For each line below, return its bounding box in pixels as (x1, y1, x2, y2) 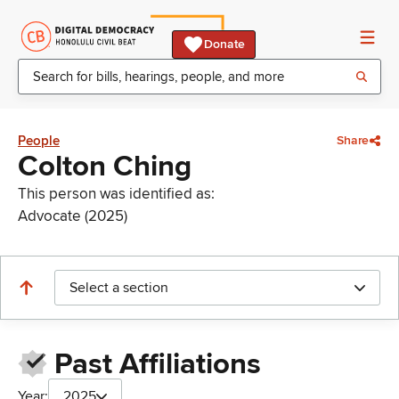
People (18, 133, 60, 149)
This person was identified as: (18, 184, 215, 203)
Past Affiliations (53, 346, 261, 383)
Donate (204, 37, 245, 52)
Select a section (69, 279, 168, 297)
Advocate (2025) (18, 207, 127, 225)
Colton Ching (18, 149, 191, 184)
